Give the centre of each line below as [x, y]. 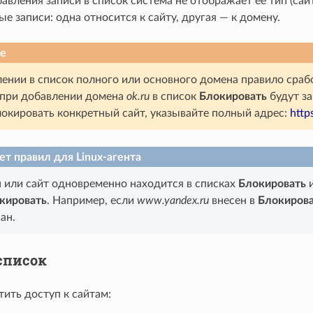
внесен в [233, 201]
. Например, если [92, 201]
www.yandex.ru [173, 201]
